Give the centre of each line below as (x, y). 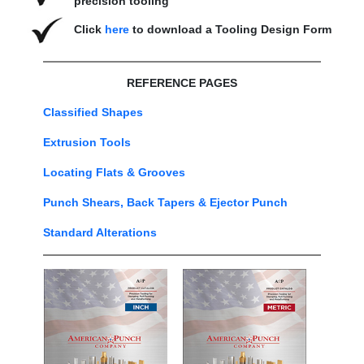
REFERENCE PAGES (182, 83)
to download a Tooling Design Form (230, 29)
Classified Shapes (93, 112)
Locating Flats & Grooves (114, 172)
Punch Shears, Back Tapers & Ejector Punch (165, 202)
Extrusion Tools (87, 142)
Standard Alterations (100, 232)
